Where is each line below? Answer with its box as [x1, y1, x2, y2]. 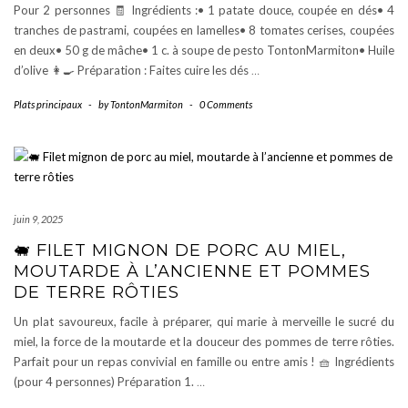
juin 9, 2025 [14, 213, 63, 225]
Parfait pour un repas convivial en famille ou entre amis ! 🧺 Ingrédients [14, 354, 394, 369]
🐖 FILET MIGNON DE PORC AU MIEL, [14, 240, 346, 260]
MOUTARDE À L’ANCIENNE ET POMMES [14, 261, 371, 281]
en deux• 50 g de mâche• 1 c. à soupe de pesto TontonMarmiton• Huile [14, 43, 394, 57]
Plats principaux [14, 98, 82, 110]
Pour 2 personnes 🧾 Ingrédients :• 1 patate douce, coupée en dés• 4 [14, 3, 394, 17]
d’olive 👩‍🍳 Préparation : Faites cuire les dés [14, 63, 251, 77]
